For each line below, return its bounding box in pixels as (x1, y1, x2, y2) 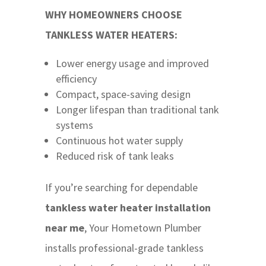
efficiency (55, 72, 97, 86)
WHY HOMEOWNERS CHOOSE (45, 8, 182, 22)
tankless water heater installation (45, 201, 211, 215)
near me (45, 221, 84, 235)
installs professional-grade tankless (45, 241, 204, 255)
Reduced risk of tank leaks (55, 149, 174, 163)
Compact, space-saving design (55, 87, 191, 102)
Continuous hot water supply (55, 134, 183, 148)
